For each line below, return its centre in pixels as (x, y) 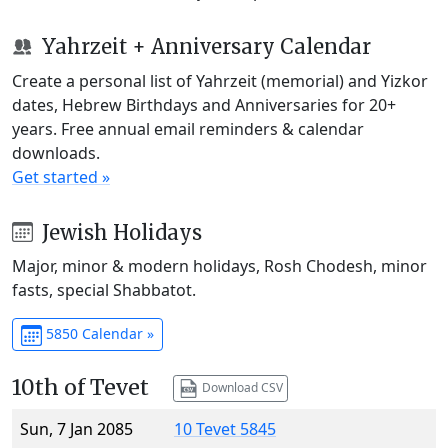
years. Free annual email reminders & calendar (188, 128)
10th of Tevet (80, 388)
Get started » (61, 176)
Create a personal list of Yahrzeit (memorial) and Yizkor (220, 80)
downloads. (56, 152)
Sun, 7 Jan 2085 (76, 429)
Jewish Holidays (119, 232)
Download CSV (240, 387)
